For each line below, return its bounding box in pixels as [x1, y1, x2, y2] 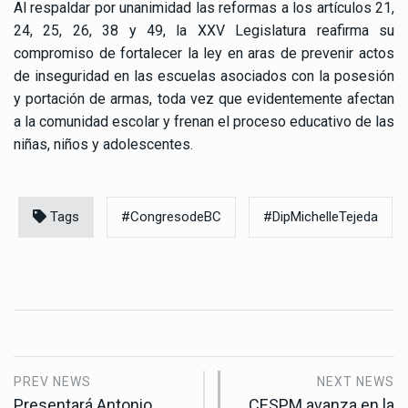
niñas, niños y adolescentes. [14, 136, 193, 154]
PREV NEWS [14, 374, 91, 390]
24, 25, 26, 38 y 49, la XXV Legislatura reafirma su [14, 22, 394, 40]
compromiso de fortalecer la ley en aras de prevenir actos [14, 45, 394, 63]
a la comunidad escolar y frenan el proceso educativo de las [14, 113, 394, 131]
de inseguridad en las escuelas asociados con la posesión [14, 67, 394, 86]
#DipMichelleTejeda [263, 209, 378, 226]
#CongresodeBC [121, 209, 221, 226]
